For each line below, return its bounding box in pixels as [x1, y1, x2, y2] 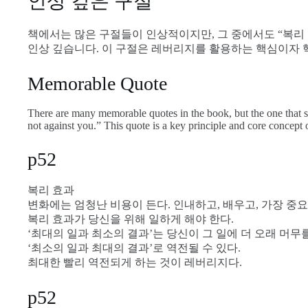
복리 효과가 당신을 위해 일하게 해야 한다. [27, 212, 234, 225]
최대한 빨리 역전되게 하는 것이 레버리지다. [27, 256, 242, 268]
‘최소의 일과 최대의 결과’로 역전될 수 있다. [27, 241, 241, 254]
